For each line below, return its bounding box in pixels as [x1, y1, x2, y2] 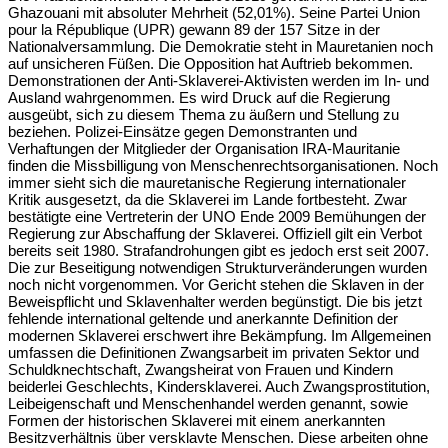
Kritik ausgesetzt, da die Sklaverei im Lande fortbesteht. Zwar [8, 190, 407, 208]
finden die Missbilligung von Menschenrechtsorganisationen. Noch [8, 156, 438, 174]
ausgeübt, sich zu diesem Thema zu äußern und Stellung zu [8, 105, 399, 123]
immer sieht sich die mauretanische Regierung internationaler [8, 173, 406, 191]
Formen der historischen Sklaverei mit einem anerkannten [8, 411, 385, 429]
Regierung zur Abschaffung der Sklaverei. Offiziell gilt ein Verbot [8, 224, 422, 242]
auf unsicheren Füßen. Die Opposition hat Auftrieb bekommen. [8, 54, 413, 72]
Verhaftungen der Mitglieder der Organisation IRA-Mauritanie [8, 139, 400, 157]
